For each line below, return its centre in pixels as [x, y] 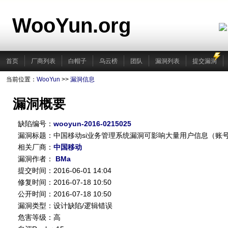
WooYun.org [72, 25]
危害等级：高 [39, 217]
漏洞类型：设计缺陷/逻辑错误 [65, 206]
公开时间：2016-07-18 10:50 [65, 194]
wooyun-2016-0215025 [92, 124]
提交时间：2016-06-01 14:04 [65, 170]
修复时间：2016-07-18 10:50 [65, 182]
